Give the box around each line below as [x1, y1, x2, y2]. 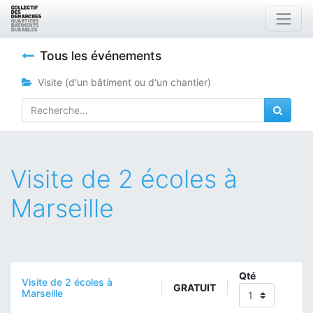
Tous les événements [40, 48, 161, 64]
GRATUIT [173, 282, 217, 294]
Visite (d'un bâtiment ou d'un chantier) [38, 75, 211, 88]
